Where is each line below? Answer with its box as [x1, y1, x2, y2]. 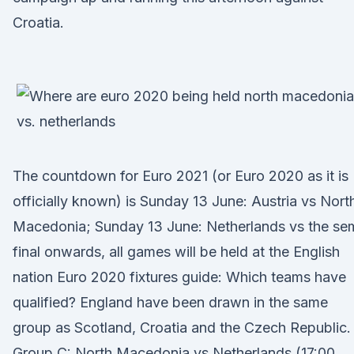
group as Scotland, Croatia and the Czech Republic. [13, 319, 351, 336]
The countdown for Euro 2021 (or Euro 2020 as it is [13, 168, 348, 184]
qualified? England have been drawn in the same [13, 294, 328, 311]
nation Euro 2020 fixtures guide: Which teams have [13, 269, 346, 285]
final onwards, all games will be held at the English [13, 243, 340, 260]
